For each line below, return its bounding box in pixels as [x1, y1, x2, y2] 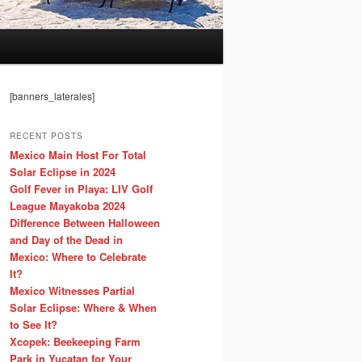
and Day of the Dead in [10, 231, 123, 247]
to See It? [10, 316, 57, 332]
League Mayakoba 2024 [10, 197, 125, 213]
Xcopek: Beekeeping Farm [10, 333, 141, 349]
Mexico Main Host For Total [10, 146, 146, 162]
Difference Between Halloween [10, 214, 160, 230]
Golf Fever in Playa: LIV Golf [10, 180, 153, 196]
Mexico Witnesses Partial [10, 282, 135, 298]
